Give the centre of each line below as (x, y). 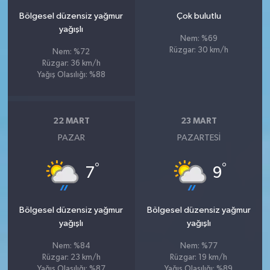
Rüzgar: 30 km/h (199, 50)
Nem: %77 (199, 246)
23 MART (199, 121)
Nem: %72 (71, 52)
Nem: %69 (199, 39)
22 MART (71, 121)
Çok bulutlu (199, 16)
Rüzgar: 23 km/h (71, 257)
